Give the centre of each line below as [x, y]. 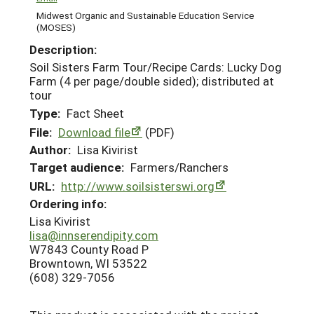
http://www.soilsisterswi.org [138, 186]
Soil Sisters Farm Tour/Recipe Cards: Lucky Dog [156, 67]
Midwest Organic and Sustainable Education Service [145, 15]
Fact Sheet [95, 113]
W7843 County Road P [89, 250]
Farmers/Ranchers [179, 167]
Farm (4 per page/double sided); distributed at [152, 81]
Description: [63, 50]
